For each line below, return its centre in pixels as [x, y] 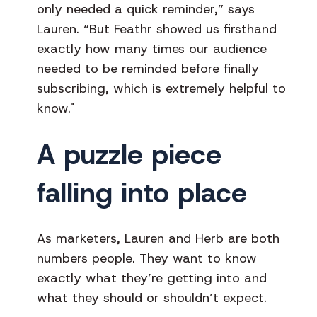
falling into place [142, 193]
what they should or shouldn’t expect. [152, 298]
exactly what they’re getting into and [152, 278]
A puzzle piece [129, 155]
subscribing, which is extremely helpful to [161, 89]
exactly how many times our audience [152, 49]
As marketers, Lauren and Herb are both [158, 239]
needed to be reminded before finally [148, 69]
